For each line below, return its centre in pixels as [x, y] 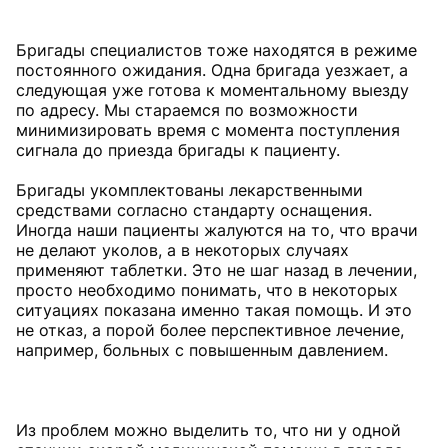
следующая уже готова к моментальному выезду [212, 90]
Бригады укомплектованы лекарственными [189, 190]
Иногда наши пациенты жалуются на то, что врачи [217, 230]
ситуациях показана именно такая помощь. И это [214, 310]
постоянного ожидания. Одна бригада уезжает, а [212, 70]
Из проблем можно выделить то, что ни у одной [208, 430]
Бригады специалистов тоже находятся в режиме [216, 50]
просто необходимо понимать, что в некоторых [207, 290]
